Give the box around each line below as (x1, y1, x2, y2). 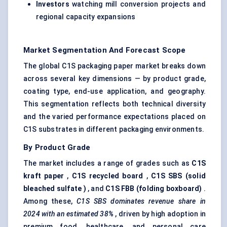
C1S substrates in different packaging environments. (23, 125, 205, 134)
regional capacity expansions (36, 13, 136, 21)
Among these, (23, 197, 77, 206)
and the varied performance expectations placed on (23, 112, 206, 121)
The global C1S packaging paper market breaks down (23, 62, 206, 70)
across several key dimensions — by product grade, (23, 74, 206, 83)
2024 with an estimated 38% (23, 210, 113, 218)
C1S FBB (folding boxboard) (105, 184, 202, 193)
